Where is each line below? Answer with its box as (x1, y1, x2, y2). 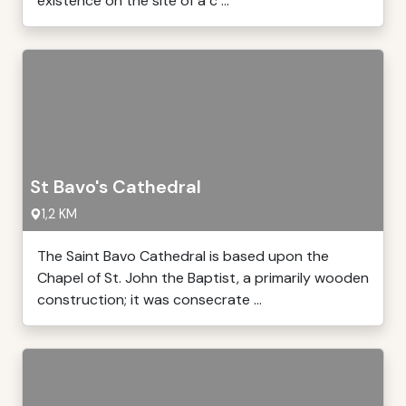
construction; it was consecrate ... (37, 290, 262, 309)
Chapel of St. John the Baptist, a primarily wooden (37, 268, 369, 287)
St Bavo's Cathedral (30, 175, 201, 198)
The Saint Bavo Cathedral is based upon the (37, 246, 329, 266)
